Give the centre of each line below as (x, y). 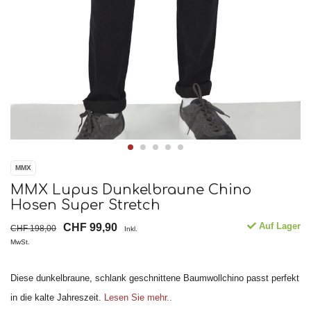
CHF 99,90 (90, 228)
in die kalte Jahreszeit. (57, 298)
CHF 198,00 (33, 228)
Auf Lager (278, 226)
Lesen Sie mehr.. (138, 298)
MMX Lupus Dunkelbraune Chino (131, 190)
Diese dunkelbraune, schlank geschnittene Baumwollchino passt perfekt (155, 278)
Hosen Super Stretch (85, 205)
